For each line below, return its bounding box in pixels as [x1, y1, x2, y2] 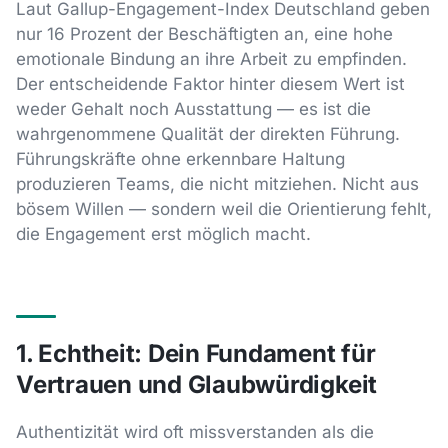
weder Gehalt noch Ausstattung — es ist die [16, 98, 371, 119]
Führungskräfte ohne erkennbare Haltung [16, 148, 345, 169]
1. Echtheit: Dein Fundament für [16, 339, 376, 369]
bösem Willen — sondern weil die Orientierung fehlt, [16, 198, 432, 219]
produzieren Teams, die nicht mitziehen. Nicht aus [16, 173, 419, 194]
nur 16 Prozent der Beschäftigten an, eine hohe [16, 23, 393, 44]
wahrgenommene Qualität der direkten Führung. [16, 123, 400, 144]
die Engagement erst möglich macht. [16, 223, 311, 244]
